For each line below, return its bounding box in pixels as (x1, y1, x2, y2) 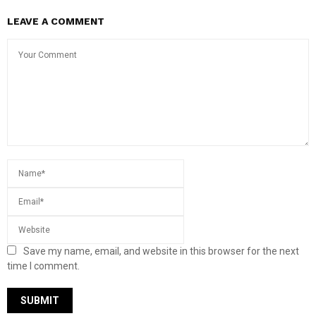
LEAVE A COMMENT (7, 15, 104, 27)
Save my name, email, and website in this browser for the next (23, 245, 299, 257)
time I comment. (7, 260, 80, 272)
